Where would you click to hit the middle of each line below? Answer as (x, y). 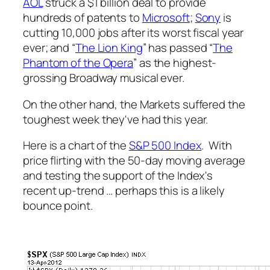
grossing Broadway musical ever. (104, 78)
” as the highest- (175, 63)
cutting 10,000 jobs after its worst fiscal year (133, 33)
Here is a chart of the (76, 146)
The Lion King (109, 48)
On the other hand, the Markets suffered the (134, 104)
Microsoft (166, 18)
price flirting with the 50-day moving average (134, 161)
